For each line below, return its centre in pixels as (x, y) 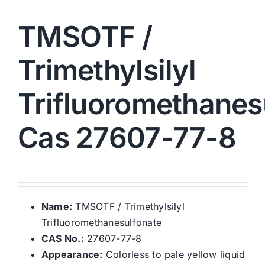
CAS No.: (63, 239)
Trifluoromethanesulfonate (102, 223)
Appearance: (72, 255)
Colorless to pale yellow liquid (174, 255)
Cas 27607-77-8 (127, 138)
